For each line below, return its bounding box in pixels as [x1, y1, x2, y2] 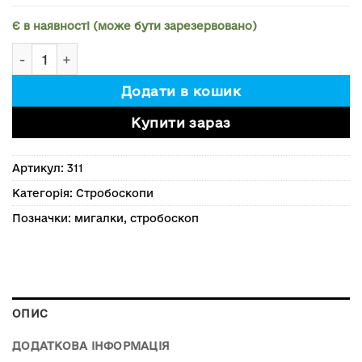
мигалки [74, 212, 124, 225]
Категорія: [12, 187, 76, 200]
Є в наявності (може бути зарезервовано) [12, 19, 257, 33]
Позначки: [12, 212, 74, 225]
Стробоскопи [76, 187, 154, 200]
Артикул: [12, 162, 67, 175]
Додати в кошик [120, 83, 242, 99]
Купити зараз [131, 115, 231, 131]
